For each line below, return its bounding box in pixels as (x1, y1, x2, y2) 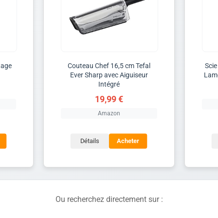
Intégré (98, 80, 120, 88)
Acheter (117, 137, 140, 145)
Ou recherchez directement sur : (55, 194, 163, 204)
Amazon (97, 109, 120, 117)
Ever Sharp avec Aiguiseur (70, 71, 148, 79)
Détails (80, 137, 100, 145)
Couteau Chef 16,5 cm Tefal (67, 61, 150, 70)
